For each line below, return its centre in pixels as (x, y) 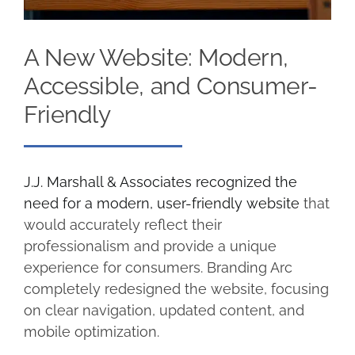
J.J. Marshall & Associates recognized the (160, 181)
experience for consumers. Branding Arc (158, 267)
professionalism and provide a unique (150, 246)
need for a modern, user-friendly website (161, 203)
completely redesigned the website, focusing (176, 288)
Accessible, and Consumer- (170, 86)
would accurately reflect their (122, 224)
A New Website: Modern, (156, 57)
